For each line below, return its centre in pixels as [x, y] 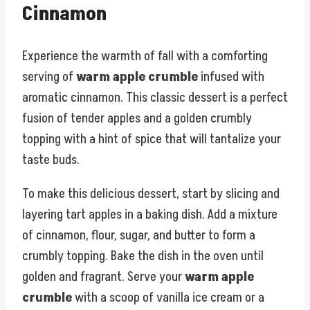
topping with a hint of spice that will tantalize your [152, 139]
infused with [231, 76]
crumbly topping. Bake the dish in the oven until [143, 256]
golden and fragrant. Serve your [103, 276]
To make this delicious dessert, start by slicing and [151, 193]
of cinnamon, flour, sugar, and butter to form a [139, 235]
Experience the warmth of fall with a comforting [145, 56]
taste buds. [51, 159]
